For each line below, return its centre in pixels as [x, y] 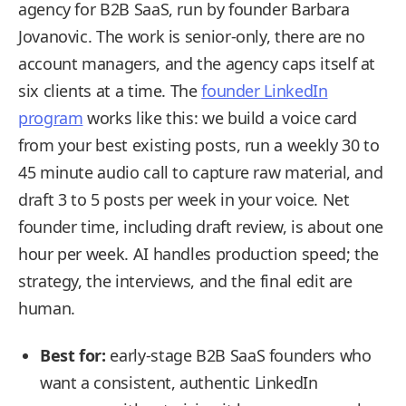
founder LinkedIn [265, 91]
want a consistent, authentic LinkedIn [179, 382]
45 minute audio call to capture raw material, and [201, 172]
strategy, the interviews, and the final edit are [185, 281]
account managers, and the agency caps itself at [197, 63]
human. [47, 308]
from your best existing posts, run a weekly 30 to [199, 145]
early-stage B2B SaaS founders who [238, 355]
